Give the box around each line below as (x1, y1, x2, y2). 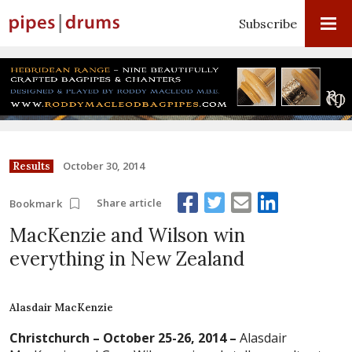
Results (13, 159, 50, 173)
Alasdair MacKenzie (9, 301, 113, 315)
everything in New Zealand (9, 246, 244, 271)
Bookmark (9, 196, 63, 211)
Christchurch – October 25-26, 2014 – (9, 329, 236, 347)
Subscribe (239, 16, 297, 31)
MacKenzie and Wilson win (9, 222, 245, 247)
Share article (97, 196, 163, 211)
